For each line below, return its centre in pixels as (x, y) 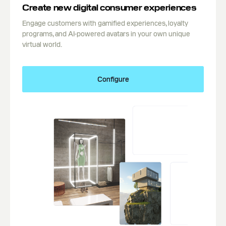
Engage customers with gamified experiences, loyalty (105, 23)
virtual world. (42, 44)
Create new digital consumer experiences (109, 8)
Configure (113, 79)
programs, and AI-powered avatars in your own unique (106, 34)
